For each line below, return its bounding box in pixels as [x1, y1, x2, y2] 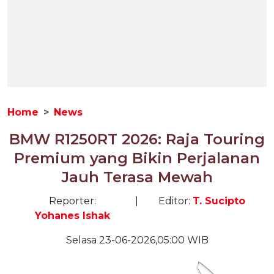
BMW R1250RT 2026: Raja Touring [9, 130, 265, 148]
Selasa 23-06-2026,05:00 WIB [65, 234, 209, 246]
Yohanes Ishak [34, 210, 110, 221]
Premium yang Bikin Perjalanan [14, 149, 260, 167]
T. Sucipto [192, 195, 245, 207]
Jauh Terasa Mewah [61, 168, 213, 186]
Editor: [158, 195, 193, 207]
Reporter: [48, 195, 96, 207]
